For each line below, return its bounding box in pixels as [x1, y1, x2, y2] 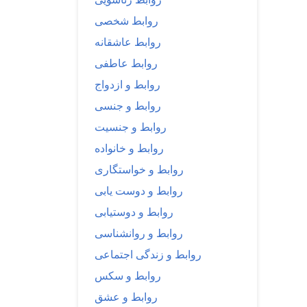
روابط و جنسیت [95, 120, 167, 134]
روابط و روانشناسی [95, 226, 183, 240]
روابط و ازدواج [95, 77, 160, 91]
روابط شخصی [95, 14, 158, 27]
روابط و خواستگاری [95, 162, 184, 176]
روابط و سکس [95, 269, 161, 282]
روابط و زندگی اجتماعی [95, 247, 201, 261]
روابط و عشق [95, 290, 158, 304]
